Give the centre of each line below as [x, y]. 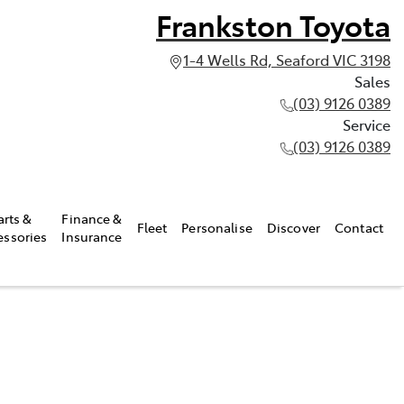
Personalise [217, 227]
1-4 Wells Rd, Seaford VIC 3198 [287, 60]
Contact [359, 227]
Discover [294, 227]
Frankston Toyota [273, 24]
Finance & [92, 218]
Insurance [92, 236]
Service [367, 124]
